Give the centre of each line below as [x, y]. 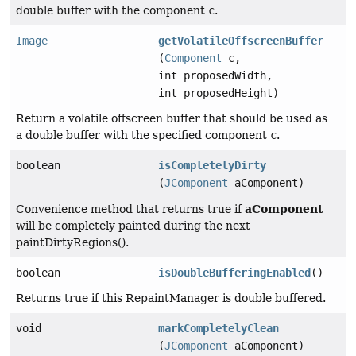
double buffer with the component [112, 11]
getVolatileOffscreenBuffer [241, 41]
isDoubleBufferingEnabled [235, 273]
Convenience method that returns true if [130, 209]
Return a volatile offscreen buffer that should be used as [172, 119]
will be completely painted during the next [133, 226]
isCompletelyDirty [213, 166]
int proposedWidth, [216, 76]
